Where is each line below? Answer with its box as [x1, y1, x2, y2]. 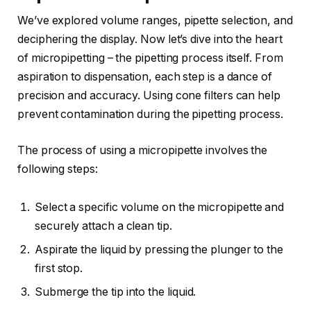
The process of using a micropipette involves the [17, 143, 268, 157]
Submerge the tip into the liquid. [35, 285, 196, 299]
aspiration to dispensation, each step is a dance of [17, 70, 272, 84]
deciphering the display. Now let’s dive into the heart [17, 33, 283, 47]
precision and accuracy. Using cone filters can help [17, 89, 280, 103]
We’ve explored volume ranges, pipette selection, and [17, 14, 293, 28]
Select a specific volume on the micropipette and [35, 201, 285, 215]
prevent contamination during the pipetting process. [17, 108, 283, 121]
